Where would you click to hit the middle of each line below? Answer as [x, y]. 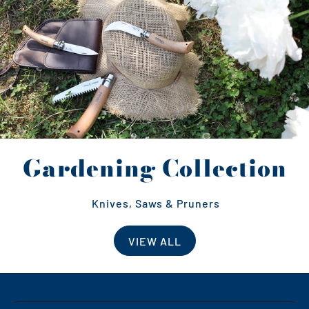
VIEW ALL [154, 241]
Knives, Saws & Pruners [154, 203]
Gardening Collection [154, 169]
